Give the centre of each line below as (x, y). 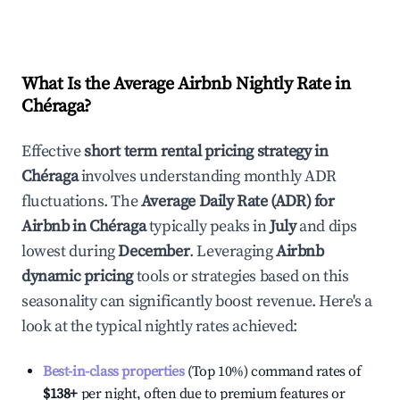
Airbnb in (55, 226)
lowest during (70, 251)
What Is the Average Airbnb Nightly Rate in (186, 84)
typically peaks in (206, 226)
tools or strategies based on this (241, 276)
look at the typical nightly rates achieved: (159, 326)
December (154, 251)
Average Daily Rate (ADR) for (237, 201)
